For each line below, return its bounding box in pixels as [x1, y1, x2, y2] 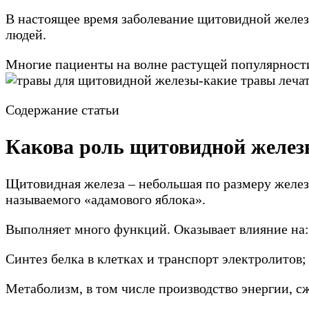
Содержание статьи [6, 101, 119, 117]
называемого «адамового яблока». [6, 191, 206, 207]
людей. [6, 26, 46, 42]
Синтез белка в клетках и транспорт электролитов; [6, 250, 306, 266]
